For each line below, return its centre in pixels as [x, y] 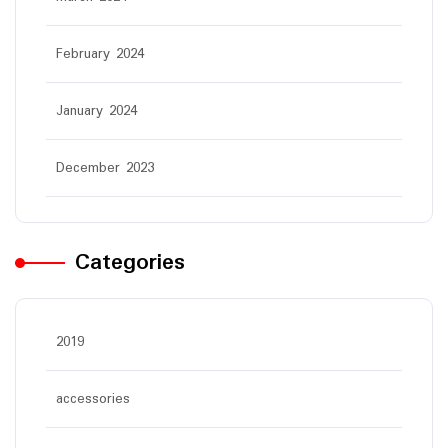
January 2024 [96, 110]
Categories [130, 262]
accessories [93, 398]
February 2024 [100, 53]
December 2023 [105, 167]
